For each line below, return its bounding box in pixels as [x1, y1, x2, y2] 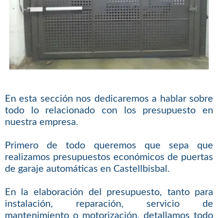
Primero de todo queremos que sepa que [4, 141, 214, 151]
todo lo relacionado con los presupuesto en [4, 106, 214, 116]
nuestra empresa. [4, 117, 78, 127]
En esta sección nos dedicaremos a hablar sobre [4, 94, 214, 104]
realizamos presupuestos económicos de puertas [4, 152, 214, 163]
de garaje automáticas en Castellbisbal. [4, 164, 170, 174]
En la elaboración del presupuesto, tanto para [4, 187, 214, 198]
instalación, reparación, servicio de [4, 199, 214, 209]
